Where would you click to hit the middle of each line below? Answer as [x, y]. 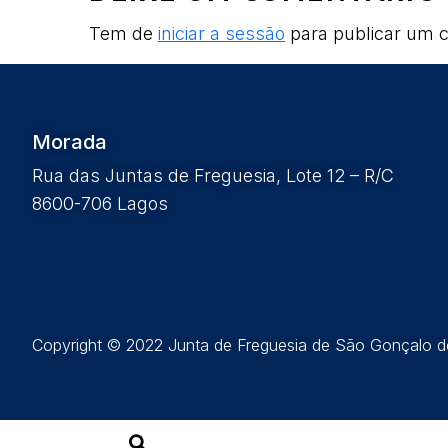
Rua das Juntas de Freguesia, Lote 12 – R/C [213, 175]
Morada [69, 142]
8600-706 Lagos [100, 203]
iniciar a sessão [221, 33]
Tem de [123, 33]
